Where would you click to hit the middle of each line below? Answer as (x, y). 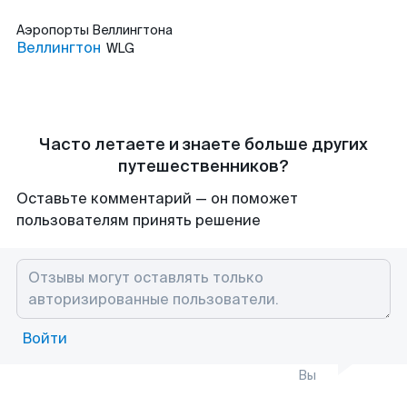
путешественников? (203, 166)
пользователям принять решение (139, 220)
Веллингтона (132, 30)
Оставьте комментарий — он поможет (157, 199)
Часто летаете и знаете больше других (203, 144)
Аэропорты (54, 30)
